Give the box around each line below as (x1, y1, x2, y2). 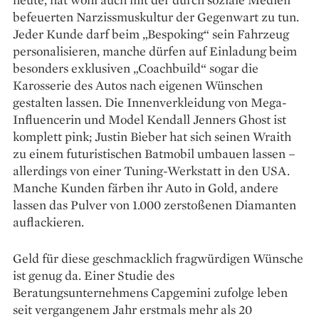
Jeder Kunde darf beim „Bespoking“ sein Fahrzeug (13, 26, 289, 43)
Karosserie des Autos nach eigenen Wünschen (13, 77, 263, 94)
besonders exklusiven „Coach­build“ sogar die (13, 60, 258, 77)
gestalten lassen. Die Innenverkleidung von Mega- (13, 94, 287, 111)
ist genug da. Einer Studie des (13, 267, 174, 284)
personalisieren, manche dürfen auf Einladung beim (13, 43, 297, 60)
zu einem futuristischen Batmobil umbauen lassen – (13, 145, 296, 162)
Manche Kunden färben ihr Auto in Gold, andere (13, 179, 278, 197)
